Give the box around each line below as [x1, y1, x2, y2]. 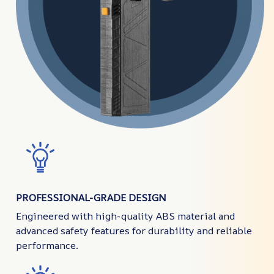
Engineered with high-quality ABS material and [16, 209, 235, 223]
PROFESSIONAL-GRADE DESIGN [16, 190, 166, 204]
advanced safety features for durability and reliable [16, 224, 252, 237]
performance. [16, 239, 78, 252]
